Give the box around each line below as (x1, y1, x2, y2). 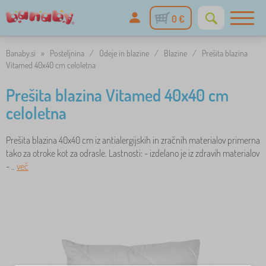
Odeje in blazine (99, 48, 149, 58)
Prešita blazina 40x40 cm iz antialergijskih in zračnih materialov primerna (6, 134, 260, 146)
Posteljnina (50, 48, 84, 58)
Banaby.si (6, 48, 36, 58)
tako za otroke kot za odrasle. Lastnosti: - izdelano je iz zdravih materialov (6, 147, 259, 159)
